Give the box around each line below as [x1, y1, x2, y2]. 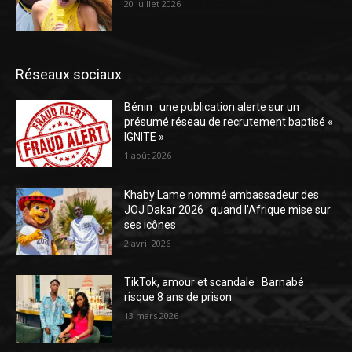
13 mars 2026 [124, 310, 179, 322]
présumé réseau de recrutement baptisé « [124, 115, 334, 129]
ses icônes [124, 218, 177, 231]
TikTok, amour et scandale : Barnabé [124, 276, 305, 289]
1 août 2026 [124, 149, 172, 162]
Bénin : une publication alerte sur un [124, 101, 300, 114]
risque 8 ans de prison [124, 291, 233, 304]
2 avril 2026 [124, 236, 171, 249]
